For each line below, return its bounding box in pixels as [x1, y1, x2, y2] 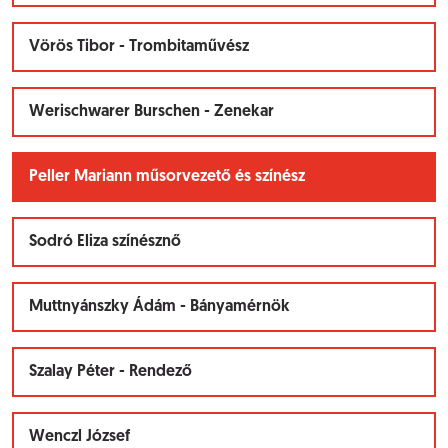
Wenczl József [29, 429, 130, 445]
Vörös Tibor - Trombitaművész [29, 39, 249, 55]
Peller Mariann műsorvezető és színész [29, 169, 305, 185]
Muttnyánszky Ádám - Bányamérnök [29, 299, 290, 315]
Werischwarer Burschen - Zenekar [29, 104, 274, 120]
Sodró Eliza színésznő [29, 234, 181, 250]
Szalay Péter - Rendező [29, 364, 192, 380]
